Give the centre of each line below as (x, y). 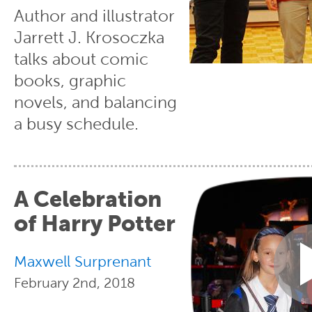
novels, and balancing (95, 102)
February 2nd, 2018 (75, 282)
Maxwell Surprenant (83, 262)
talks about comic (81, 59)
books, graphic (70, 80)
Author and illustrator (94, 16)
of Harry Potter (95, 224)
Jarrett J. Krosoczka (89, 37)
